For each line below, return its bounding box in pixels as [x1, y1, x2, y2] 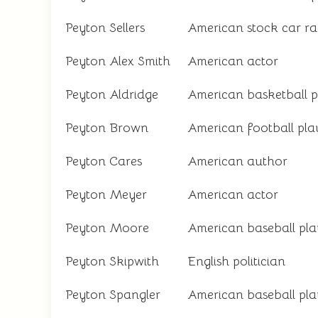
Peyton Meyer [65, 187, 147, 202]
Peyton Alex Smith [65, 53, 170, 69]
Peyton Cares [65, 153, 142, 169]
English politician [187, 253, 285, 269]
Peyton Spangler [65, 287, 160, 302]
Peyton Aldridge [65, 87, 158, 102]
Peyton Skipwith [65, 253, 159, 269]
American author [187, 153, 287, 169]
